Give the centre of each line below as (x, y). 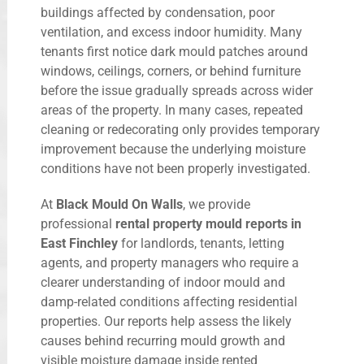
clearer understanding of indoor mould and (163, 283)
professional (78, 224)
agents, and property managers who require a (170, 263)
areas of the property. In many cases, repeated (172, 110)
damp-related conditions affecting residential (169, 302)
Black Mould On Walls (119, 205)
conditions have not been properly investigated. (175, 169)
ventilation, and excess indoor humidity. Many (171, 32)
